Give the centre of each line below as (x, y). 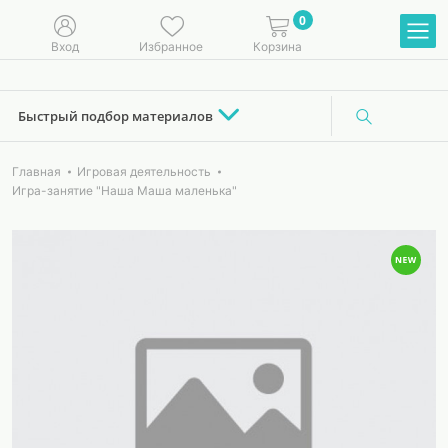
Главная (36, 171)
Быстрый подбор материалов (115, 115)
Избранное (171, 46)
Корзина (277, 46)
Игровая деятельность (144, 171)
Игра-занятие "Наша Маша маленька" (124, 190)
